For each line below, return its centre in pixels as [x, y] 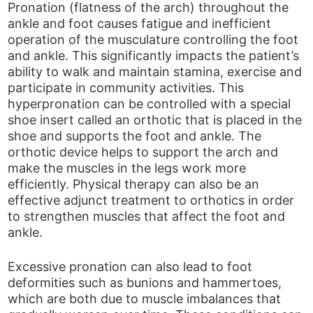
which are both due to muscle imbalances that [145, 298]
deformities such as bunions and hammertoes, [145, 282]
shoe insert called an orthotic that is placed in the [155, 120]
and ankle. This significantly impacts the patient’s [154, 56]
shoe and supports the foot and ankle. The [135, 136]
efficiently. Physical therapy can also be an [134, 184]
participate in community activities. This [126, 88]
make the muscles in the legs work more [127, 168]
